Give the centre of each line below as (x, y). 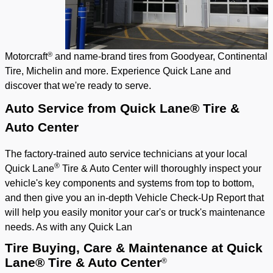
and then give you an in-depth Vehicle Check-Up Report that (134, 198)
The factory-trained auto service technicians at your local (126, 154)
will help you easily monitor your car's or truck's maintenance (135, 213)
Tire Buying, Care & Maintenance (108, 248)
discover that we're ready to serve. (78, 86)
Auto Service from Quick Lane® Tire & (122, 109)
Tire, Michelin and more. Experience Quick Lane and (118, 71)
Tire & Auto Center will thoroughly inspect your (161, 169)
